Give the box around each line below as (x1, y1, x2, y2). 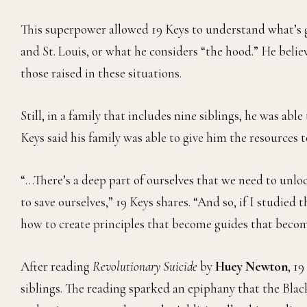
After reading (21, 258, 93, 275)
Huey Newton (215, 258, 288, 275)
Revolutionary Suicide (93, 258, 197, 275)
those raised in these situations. (21, 65, 182, 82)
